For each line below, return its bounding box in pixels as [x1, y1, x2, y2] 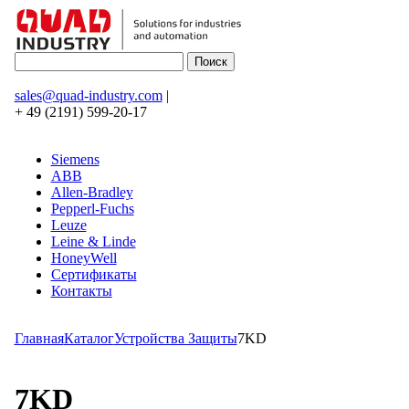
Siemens [50, 152, 100, 167]
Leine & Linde [50, 234, 136, 249]
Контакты [50, 283, 112, 299]
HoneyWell [50, 250, 117, 266]
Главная [14, 330, 64, 346]
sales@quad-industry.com [14, 88, 163, 103]
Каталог [63, 330, 114, 346]
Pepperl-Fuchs [50, 201, 134, 216]
